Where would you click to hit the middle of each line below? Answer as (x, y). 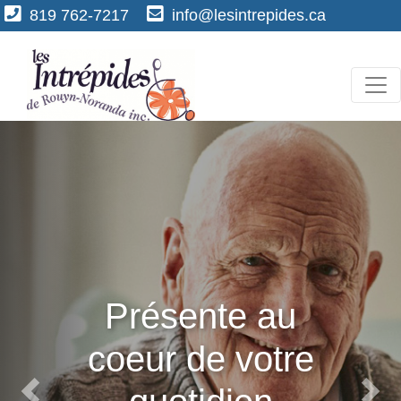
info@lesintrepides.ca (249, 15)
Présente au (200, 316)
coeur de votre (200, 359)
